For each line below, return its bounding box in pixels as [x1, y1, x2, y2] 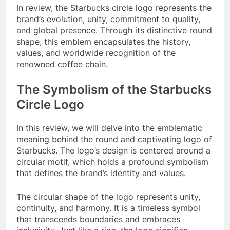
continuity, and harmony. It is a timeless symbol [16, 203, 200, 214]
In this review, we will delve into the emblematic [16, 123, 202, 133]
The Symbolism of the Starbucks [16, 82, 212, 98]
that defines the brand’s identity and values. [16, 168, 186, 179]
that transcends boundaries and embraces [16, 214, 180, 225]
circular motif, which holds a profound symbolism [16, 157, 208, 167]
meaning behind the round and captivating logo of [16, 134, 212, 145]
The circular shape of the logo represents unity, [16, 191, 200, 202]
